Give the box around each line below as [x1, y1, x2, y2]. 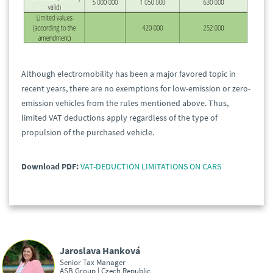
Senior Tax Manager [60, 257, 126, 267]
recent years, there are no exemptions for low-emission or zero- [21, 83, 250, 94]
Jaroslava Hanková [60, 244, 140, 257]
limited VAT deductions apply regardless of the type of [21, 112, 218, 124]
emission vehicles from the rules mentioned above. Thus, [21, 97, 229, 109]
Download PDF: [21, 161, 79, 172]
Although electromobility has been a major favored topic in [21, 68, 236, 80]
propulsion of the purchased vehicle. [21, 127, 154, 138]
